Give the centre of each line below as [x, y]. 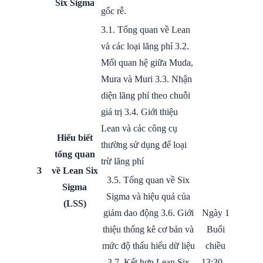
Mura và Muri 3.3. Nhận [146, 79]
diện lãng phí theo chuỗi [146, 95]
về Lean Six [75, 170]
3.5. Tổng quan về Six [148, 180]
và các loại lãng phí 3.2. [145, 46]
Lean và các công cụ [139, 128]
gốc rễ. [114, 11]
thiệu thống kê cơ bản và [148, 229]
